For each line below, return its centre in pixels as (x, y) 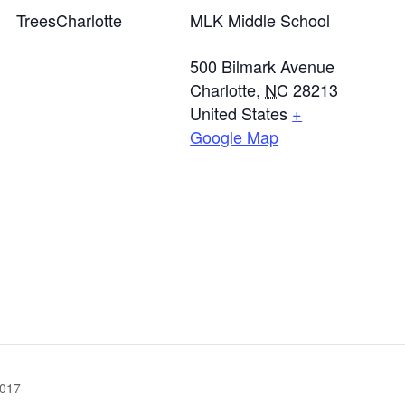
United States (239, 113)
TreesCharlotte (70, 20)
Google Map (235, 137)
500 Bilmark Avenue (263, 66)
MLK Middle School (260, 20)
